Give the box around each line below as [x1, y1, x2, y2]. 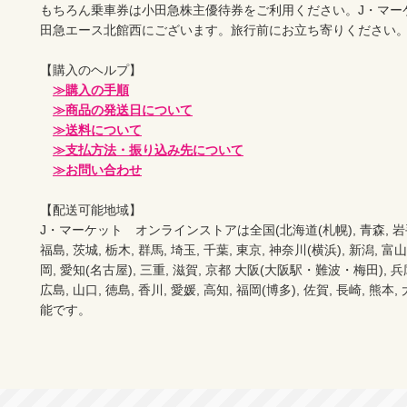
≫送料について [53, 123, 142, 138]
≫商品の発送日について [53, 103, 193, 118]
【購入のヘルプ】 [40, 63, 142, 78]
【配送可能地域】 [40, 203, 142, 218]
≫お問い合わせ [53, 163, 142, 178]
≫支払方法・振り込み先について [53, 143, 243, 158]
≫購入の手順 [53, 83, 129, 98]
